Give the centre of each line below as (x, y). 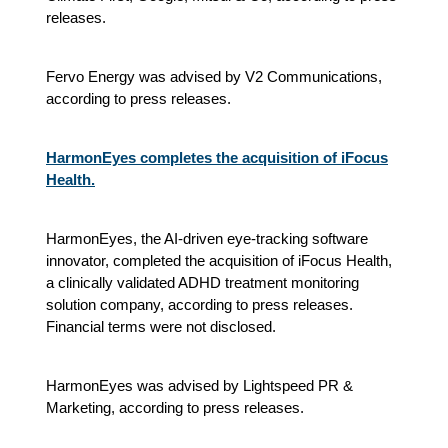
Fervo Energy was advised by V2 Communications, (214, 76)
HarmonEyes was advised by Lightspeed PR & (199, 385)
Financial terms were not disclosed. (161, 326)
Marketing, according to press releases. (175, 407)
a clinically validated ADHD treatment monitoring (202, 282)
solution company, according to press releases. (199, 304)
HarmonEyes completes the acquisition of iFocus (217, 157)
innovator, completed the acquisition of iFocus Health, (219, 260)
